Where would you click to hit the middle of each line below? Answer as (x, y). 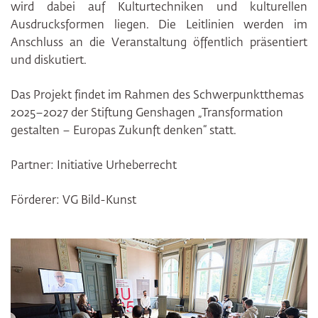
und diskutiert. (51, 61)
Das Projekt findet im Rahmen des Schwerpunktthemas (157, 96)
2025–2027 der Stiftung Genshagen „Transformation (147, 114)
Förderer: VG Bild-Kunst (75, 201)
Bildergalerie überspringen (84, 251)
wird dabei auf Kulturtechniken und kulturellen (159, 8)
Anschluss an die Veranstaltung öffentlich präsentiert (159, 44)
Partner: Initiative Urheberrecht (95, 166)
